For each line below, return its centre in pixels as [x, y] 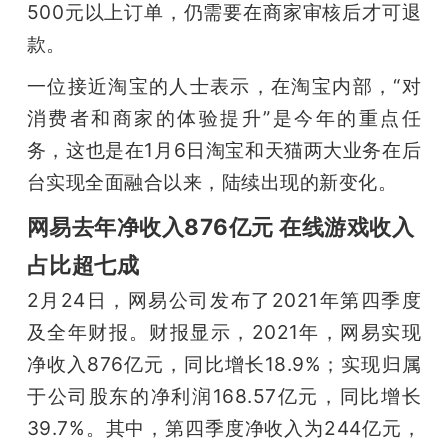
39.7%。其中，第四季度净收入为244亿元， [224, 427]
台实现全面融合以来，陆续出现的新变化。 [212, 181]
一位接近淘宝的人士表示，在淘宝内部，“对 [224, 85]
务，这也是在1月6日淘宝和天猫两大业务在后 [224, 149]
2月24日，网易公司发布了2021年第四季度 [224, 299]
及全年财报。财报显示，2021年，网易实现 [224, 331]
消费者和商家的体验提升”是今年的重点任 [224, 117]
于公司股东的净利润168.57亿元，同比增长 [224, 395]
